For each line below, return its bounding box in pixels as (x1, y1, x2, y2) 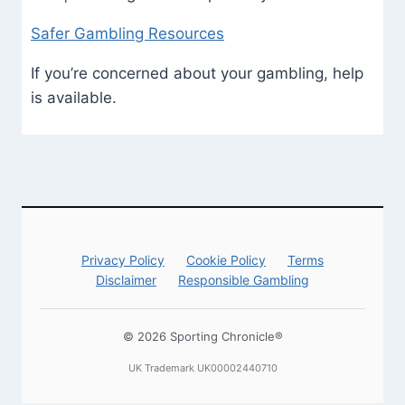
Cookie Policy (186, 252, 266, 268)
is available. (31, 89, 117, 108)
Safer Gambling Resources (31, 24, 224, 43)
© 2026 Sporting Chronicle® (122, 329, 283, 344)
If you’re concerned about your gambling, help (31, 64, 363, 83)
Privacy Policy (81, 252, 165, 268)
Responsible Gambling (178, 272, 309, 288)
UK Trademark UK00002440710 (127, 362, 278, 375)
